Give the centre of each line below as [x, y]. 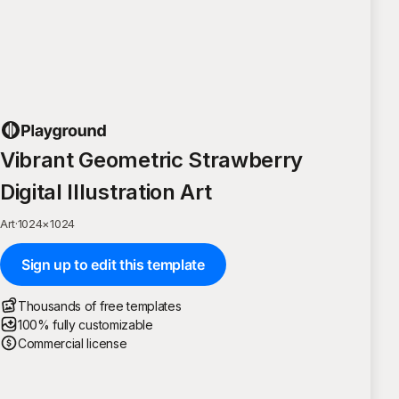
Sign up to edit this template [113, 264]
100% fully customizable [85, 324]
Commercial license [73, 343]
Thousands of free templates [100, 305]
